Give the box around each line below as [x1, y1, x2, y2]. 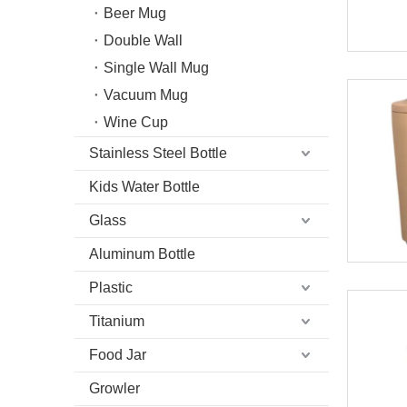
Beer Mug [104, 5, 166, 21]
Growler [89, 380, 140, 396]
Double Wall [104, 32, 183, 48]
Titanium [89, 313, 144, 329]
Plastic [89, 279, 133, 295]
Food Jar [89, 346, 146, 362]
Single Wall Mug [104, 59, 209, 75]
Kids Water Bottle [89, 178, 200, 194]
